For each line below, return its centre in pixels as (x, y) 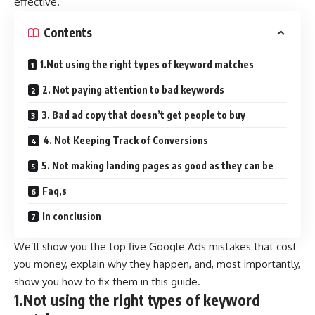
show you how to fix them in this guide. (107, 281)
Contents (68, 33)
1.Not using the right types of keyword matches (147, 64)
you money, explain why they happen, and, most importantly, (157, 264)
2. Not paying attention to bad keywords (133, 89)
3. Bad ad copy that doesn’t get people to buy (143, 115)
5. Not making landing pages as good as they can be (157, 165)
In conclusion (72, 216)
